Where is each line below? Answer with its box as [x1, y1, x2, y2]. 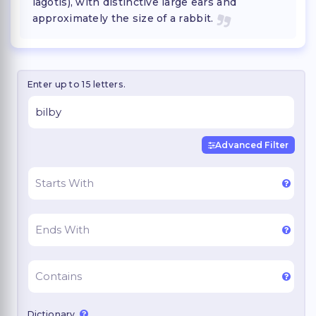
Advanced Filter [215, 139, 289, 150]
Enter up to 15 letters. [27, 78, 126, 90]
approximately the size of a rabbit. [32, 11, 214, 25]
